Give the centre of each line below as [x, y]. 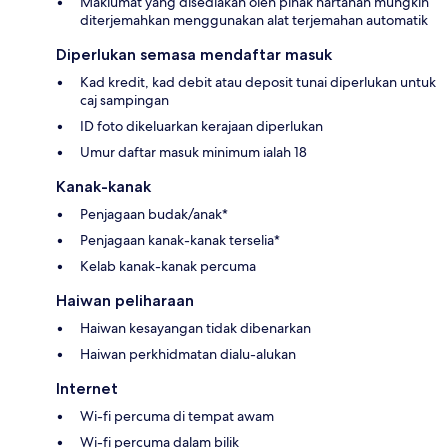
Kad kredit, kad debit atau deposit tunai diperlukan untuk [258, 81]
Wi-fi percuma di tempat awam [177, 415]
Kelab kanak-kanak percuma [168, 265]
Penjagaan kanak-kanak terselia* [180, 239]
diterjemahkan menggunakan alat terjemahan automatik [254, 19]
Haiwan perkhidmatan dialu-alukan [188, 353]
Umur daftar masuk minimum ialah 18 [193, 151]
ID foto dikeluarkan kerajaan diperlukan [201, 125]
